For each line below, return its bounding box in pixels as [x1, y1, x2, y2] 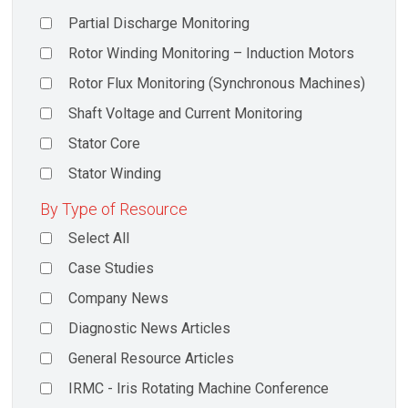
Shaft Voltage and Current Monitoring [68, 105, 303, 123]
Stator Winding [68, 165, 162, 183]
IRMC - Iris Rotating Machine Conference [68, 379, 330, 397]
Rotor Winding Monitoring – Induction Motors [68, 45, 355, 63]
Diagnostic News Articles [68, 319, 231, 337]
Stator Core [68, 135, 141, 153]
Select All [68, 229, 130, 247]
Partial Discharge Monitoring [68, 15, 250, 33]
